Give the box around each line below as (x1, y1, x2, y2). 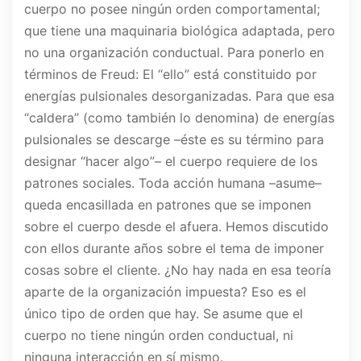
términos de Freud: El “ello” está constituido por (24, 66, 317, 83)
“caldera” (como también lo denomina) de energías (24, 110, 334, 127)
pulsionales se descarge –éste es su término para (24, 131, 324, 148)
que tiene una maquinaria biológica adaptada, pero (24, 23, 335, 39)
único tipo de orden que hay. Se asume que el (24, 305, 303, 322)
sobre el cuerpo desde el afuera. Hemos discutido (24, 218, 329, 235)
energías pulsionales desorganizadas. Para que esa (24, 88, 334, 105)
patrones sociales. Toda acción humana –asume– (24, 175, 322, 192)
